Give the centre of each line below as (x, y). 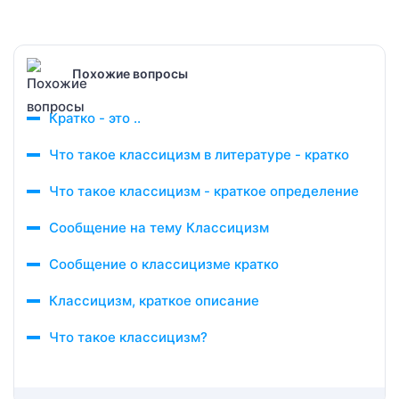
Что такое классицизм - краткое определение (204, 191)
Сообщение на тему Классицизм (159, 228)
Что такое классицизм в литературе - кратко (199, 155)
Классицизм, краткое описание (154, 301)
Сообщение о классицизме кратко (164, 264)
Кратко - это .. (95, 118)
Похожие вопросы (130, 73)
